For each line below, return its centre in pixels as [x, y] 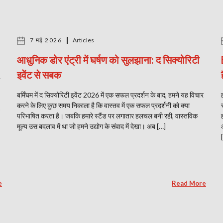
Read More [189, 183]
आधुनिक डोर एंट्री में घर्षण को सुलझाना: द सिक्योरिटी [108, 60]
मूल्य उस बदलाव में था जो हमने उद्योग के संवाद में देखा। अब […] [91, 126]
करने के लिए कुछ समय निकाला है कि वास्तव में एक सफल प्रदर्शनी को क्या [103, 105]
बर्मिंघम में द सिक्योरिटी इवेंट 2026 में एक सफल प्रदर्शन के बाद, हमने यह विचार [110, 95]
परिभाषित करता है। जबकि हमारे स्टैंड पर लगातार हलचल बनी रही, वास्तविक [107, 116]
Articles [83, 40]
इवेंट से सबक [39, 75]
